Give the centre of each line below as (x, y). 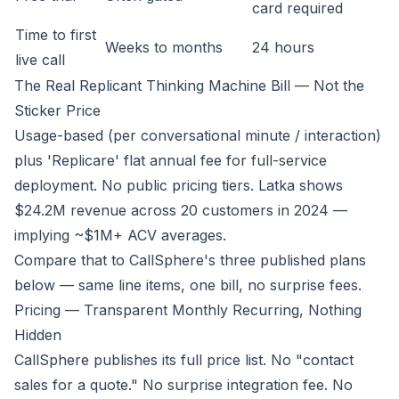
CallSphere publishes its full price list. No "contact (184, 360)
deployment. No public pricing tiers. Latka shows (179, 186)
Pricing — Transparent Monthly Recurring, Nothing (188, 310)
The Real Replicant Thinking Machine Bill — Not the (189, 86)
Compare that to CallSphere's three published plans (190, 261)
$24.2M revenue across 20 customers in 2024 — (181, 211)
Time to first (56, 35)
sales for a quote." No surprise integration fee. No (183, 385)
